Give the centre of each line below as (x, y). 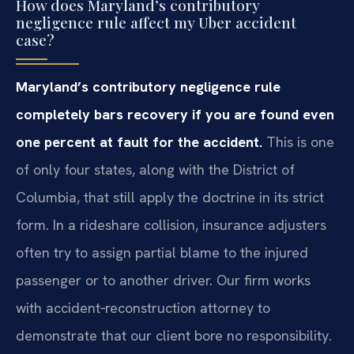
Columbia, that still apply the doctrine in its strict (170, 197)
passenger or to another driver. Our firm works (163, 280)
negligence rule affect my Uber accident (156, 22)
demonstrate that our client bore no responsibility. (174, 335)
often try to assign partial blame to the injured (162, 252)
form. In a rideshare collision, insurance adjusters (171, 224)
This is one (298, 141)
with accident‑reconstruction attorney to (143, 307)
